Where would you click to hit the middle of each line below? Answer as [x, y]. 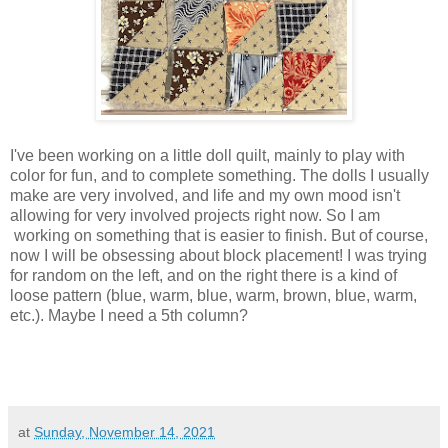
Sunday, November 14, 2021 [124, 432]
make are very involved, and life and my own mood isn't [205, 196]
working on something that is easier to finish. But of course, [219, 236]
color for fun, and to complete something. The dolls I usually [219, 176]
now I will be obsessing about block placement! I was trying [218, 256]
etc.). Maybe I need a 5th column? [131, 316]
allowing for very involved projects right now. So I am [195, 216]
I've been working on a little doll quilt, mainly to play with [207, 156]
